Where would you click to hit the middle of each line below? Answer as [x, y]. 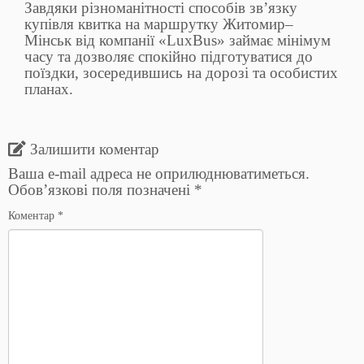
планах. [49, 89]
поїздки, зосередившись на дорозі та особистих [181, 72]
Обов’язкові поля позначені [101, 189]
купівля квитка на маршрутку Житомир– [159, 24]
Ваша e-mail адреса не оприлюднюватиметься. [159, 173]
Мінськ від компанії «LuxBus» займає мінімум [178, 40]
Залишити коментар [95, 149]
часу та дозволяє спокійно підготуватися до [169, 56]
